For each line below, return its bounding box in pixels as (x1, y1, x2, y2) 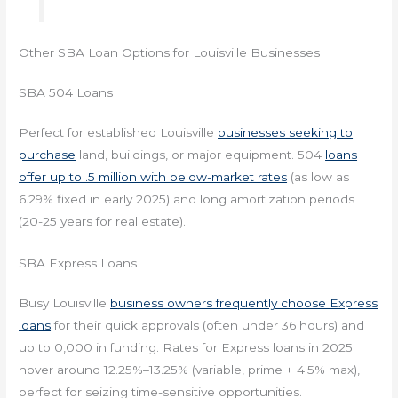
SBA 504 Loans (19, 85, 114, 100)
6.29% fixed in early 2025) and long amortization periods (19, 192, 355, 207)
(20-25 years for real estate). (19, 214, 187, 229)
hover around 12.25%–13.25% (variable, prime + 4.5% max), (19, 362, 361, 377)
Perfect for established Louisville (19, 125, 219, 140)
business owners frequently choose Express (110, 296, 378, 310)
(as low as (287, 170, 350, 185)
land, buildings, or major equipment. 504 (76, 147, 326, 163)
